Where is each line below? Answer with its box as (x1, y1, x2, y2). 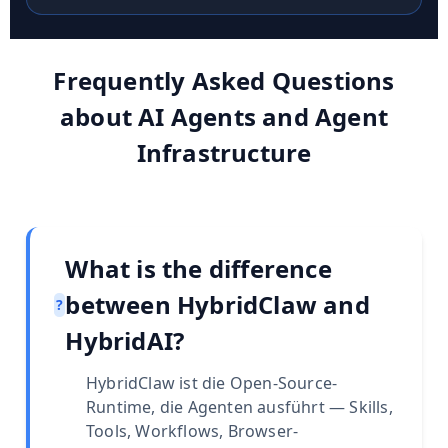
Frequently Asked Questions (53, 64, 395, 98)
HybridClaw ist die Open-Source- (86, 372, 338, 395)
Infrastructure (136, 136, 312, 170)
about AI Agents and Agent (60, 100, 388, 134)
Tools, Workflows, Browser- (86, 420, 299, 443)
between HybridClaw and (65, 288, 370, 322)
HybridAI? (65, 324, 185, 358)
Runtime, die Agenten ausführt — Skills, (86, 396, 393, 419)
